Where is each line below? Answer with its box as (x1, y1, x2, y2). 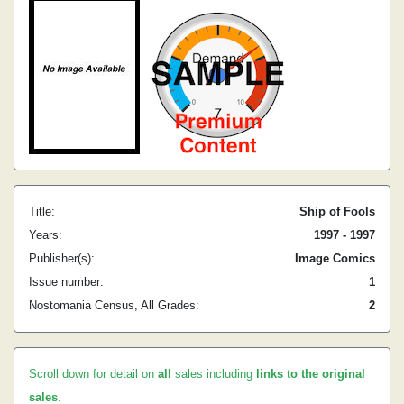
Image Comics (295, 252, 375, 265)
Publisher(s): (29, 252, 95, 265)
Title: (29, 205, 55, 218)
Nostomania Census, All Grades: (29, 298, 199, 312)
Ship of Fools (299, 205, 375, 218)
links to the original (256, 367, 365, 381)
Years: (29, 228, 62, 242)
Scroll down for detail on (29, 367, 158, 381)
